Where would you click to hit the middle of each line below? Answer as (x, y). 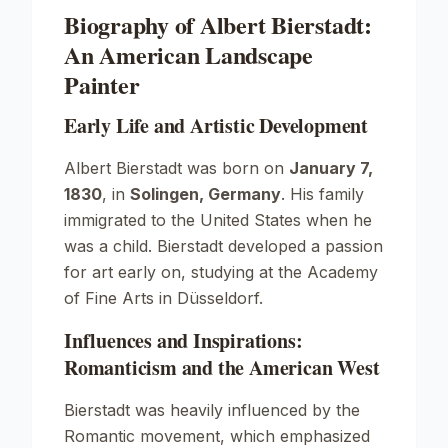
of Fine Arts (109, 298)
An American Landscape (188, 54)
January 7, (331, 168)
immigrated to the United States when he (218, 220)
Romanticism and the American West (222, 367)
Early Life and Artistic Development (216, 125)
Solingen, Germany (205, 194)
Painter (102, 84)
